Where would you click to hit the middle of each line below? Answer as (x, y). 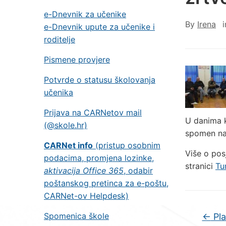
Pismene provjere (77, 60)
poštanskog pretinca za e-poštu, (106, 183)
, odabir (138, 171)
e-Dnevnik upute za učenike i (99, 27)
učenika (59, 92)
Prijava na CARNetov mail (93, 112)
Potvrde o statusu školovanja (100, 80)
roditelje (60, 39)
